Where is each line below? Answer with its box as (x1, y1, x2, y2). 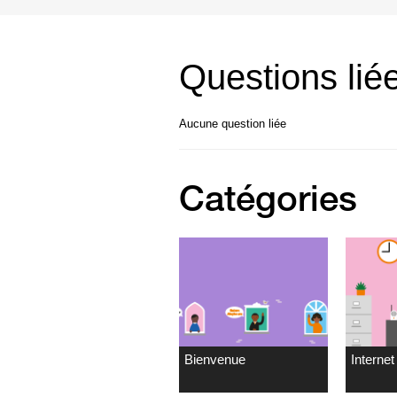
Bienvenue (184, 352, 245, 367)
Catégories (179, 175, 357, 220)
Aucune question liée (179, 117, 286, 130)
